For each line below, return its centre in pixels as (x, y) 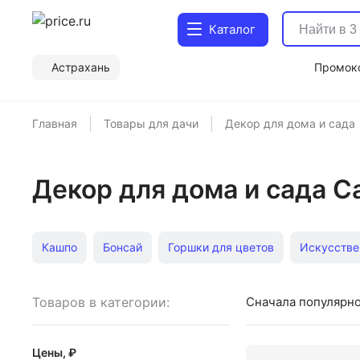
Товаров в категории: (101, 302)
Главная (55, 123)
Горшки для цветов (221, 247)
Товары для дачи (151, 123)
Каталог (232, 29)
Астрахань (81, 67)
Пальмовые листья (94, 286)
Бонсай (123, 247)
